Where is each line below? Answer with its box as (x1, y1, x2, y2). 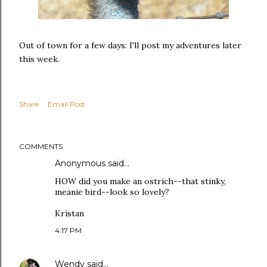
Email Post (48, 100, 85, 108)
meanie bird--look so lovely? (55, 187, 169, 197)
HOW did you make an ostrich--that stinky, (55, 176, 226, 187)
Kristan (55, 208, 84, 219)
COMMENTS (19, 142, 63, 151)
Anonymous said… (55, 158, 129, 169)
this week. (19, 54, 60, 64)
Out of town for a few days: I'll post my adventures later (19, 40, 241, 51)
